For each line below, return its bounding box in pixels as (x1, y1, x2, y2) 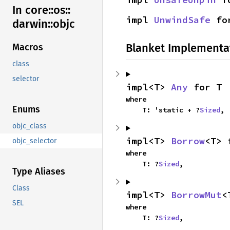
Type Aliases (12, 166, 65, 178)
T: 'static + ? (142, 105, 200, 114)
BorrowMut (171, 189, 222, 201)
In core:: (12, 3, 53, 17)
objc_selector (12, 137, 56, 146)
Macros (12, 42, 43, 53)
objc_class (12, 122, 47, 131)
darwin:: (12, 17, 53, 31)
